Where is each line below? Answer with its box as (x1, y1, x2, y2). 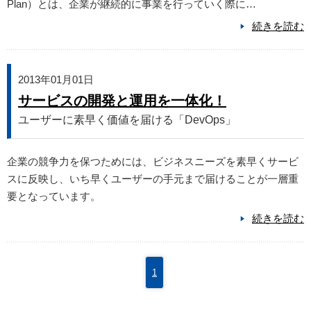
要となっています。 (7, 190, 101, 203)
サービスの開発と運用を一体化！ (18, 93, 226, 109)
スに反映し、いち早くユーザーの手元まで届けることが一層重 (7, 173, 299, 185)
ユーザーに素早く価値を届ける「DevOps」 (18, 114, 236, 126)
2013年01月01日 (18, 74, 94, 86)
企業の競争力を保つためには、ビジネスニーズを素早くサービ (7, 155, 299, 168)
